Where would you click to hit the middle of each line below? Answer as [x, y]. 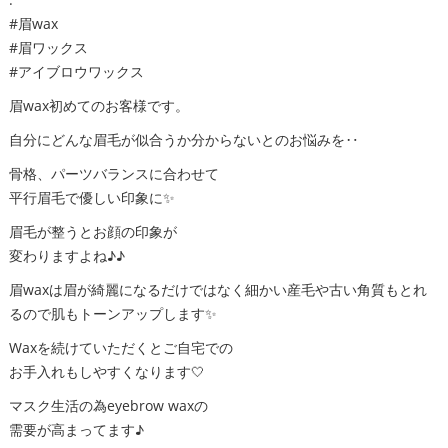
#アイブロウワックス [76, 72]
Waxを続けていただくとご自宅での [120, 348]
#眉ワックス [48, 48]
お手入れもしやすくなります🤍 [106, 372]
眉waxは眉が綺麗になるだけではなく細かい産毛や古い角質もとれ [217, 290]
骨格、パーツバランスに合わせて [113, 174]
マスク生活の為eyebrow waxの [108, 406]
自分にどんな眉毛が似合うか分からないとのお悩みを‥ [183, 140]
